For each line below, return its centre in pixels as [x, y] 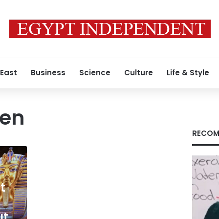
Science [95, 73]
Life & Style [188, 73]
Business [48, 73]
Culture [139, 73]
